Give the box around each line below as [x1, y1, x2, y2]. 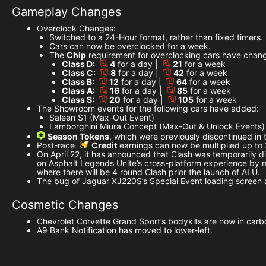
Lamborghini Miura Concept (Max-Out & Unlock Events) [49, 121, 265, 132]
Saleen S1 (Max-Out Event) [49, 112, 154, 123]
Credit [91, 140, 117, 151]
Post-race [37, 140, 80, 151]
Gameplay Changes [12, 5, 121, 20]
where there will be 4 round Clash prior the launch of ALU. [37, 167, 260, 178]
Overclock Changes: [37, 23, 116, 34]
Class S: [62, 94, 94, 105]
